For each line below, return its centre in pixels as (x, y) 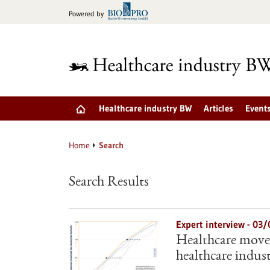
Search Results (109, 183)
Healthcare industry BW (145, 108)
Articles (218, 108)
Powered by (86, 14)
